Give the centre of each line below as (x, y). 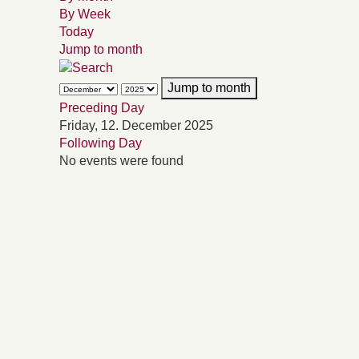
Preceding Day (102, 107)
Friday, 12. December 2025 (136, 125)
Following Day (101, 143)
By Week (85, 14)
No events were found (121, 160)
